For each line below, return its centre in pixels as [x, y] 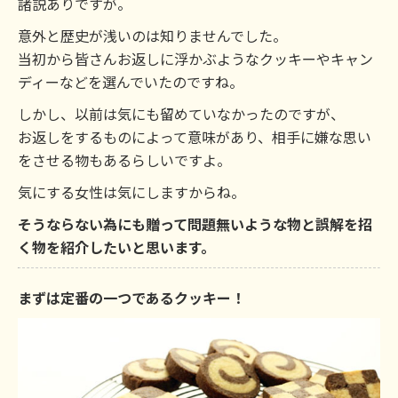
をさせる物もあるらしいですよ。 [124, 160]
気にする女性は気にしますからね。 [131, 192]
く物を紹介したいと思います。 [116, 247]
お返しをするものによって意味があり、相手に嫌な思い [195, 137]
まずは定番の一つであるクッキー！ [131, 298]
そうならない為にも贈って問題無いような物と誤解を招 [195, 224]
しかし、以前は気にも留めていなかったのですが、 [181, 114]
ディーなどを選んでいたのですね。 [131, 82]
